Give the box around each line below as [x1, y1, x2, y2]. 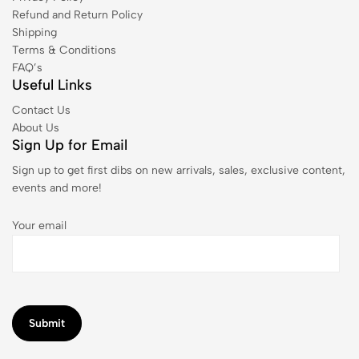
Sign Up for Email [12, 135, 127, 154]
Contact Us [12, 103, 71, 117]
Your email [12, 218, 67, 232]
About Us [12, 120, 59, 135]
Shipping [12, 25, 57, 39]
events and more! [12, 180, 102, 195]
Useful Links [12, 75, 92, 94]
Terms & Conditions [12, 42, 116, 57]
